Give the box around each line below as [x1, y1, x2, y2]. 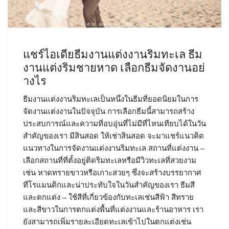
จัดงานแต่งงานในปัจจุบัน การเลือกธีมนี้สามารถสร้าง [23, 107, 194, 116]
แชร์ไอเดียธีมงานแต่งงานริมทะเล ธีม [23, 47, 202, 63]
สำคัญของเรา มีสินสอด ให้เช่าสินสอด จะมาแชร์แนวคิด [23, 131, 204, 141]
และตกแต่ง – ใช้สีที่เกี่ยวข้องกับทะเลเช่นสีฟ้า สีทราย [23, 193, 194, 202]
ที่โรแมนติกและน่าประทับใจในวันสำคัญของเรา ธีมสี [23, 180, 195, 190]
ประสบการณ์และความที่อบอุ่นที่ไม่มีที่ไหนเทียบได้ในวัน [23, 119, 206, 128]
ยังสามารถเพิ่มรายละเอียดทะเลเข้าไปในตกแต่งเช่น [23, 217, 191, 226]
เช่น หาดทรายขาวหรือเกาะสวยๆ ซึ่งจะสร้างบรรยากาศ [23, 168, 201, 177]
